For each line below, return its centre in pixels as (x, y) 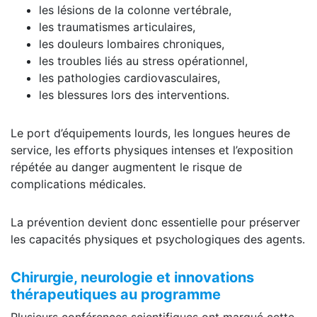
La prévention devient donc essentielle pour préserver (155, 222)
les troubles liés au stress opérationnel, (143, 60)
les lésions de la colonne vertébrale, (135, 10)
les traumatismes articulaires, (117, 27)
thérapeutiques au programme (116, 294)
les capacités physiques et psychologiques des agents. (158, 239)
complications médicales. (78, 184)
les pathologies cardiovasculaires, (129, 77)
